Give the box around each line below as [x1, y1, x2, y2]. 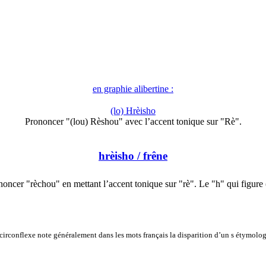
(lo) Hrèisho [110, 106, 156, 116]
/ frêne [134, 150, 167, 163]
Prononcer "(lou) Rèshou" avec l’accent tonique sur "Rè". [24, 116, 242, 127]
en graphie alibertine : [93, 84, 173, 94]
